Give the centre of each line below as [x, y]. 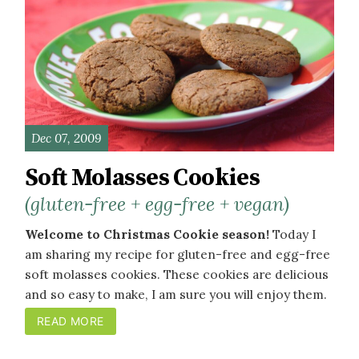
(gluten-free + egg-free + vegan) [157, 203]
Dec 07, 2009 [66, 137]
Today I [292, 234]
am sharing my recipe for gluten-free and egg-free [177, 254]
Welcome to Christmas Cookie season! [147, 234]
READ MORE [70, 321]
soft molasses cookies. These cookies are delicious [177, 274]
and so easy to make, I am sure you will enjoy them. [176, 294]
